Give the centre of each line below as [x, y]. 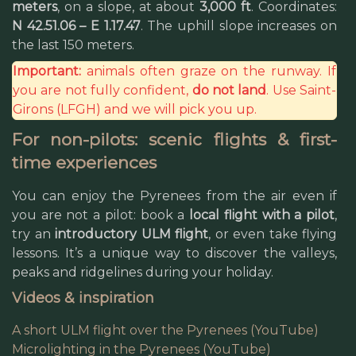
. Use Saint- [302, 90]
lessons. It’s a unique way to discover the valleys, [174, 253]
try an [33, 234]
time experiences [84, 163]
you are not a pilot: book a [101, 215]
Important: [47, 71]
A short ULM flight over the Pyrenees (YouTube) [165, 330]
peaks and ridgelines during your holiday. [143, 272]
